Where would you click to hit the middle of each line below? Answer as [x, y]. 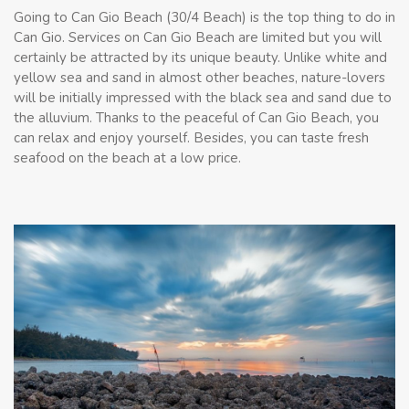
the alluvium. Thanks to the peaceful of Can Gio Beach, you [196, 117]
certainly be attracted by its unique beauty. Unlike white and [200, 57]
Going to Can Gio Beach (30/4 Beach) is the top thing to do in [204, 17]
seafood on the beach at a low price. [127, 157]
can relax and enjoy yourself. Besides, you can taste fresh [191, 137]
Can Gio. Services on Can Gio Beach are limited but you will [198, 37]
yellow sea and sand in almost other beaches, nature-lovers [199, 77]
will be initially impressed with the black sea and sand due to [203, 97]
